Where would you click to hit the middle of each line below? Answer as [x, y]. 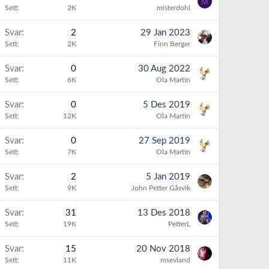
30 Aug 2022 [164, 69]
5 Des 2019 [167, 105]
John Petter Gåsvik [161, 188]
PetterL [179, 224]
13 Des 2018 [164, 213]
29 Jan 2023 [165, 33]
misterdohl [174, 8]
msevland [175, 260]
